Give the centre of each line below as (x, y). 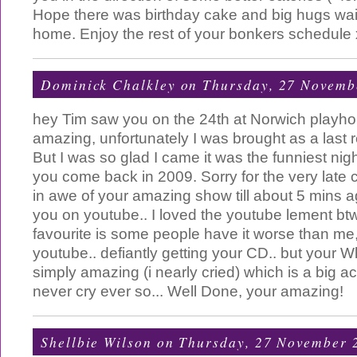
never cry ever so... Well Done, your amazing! (188, 291)
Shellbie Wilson (96, 342)
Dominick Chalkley (108, 84)
